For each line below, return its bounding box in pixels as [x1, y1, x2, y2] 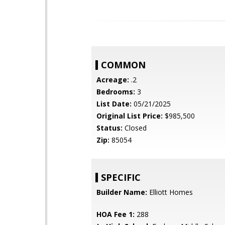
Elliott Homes [147, 187, 193, 197]
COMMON [101, 59, 146, 71]
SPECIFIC [101, 171, 141, 183]
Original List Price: [96, 111, 163, 121]
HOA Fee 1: [96, 209, 135, 219]
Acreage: [96, 75, 129, 84]
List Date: [96, 99, 132, 108]
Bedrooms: [96, 87, 135, 96]
